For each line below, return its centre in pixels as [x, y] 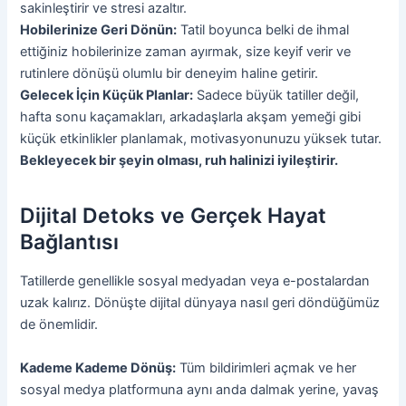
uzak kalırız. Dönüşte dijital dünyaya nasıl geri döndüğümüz [200, 303]
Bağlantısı [70, 242]
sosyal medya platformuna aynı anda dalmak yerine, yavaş [200, 389]
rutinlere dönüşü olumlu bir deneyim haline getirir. [169, 74]
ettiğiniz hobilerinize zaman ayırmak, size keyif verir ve [186, 52]
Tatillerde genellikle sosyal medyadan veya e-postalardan [195, 281]
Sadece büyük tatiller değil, [276, 96]
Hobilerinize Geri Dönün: [99, 30]
